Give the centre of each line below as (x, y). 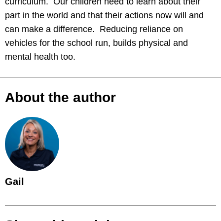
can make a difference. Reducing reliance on (94, 29)
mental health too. (40, 57)
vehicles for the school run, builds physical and (96, 43)
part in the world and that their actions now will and (104, 15)
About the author (60, 97)
